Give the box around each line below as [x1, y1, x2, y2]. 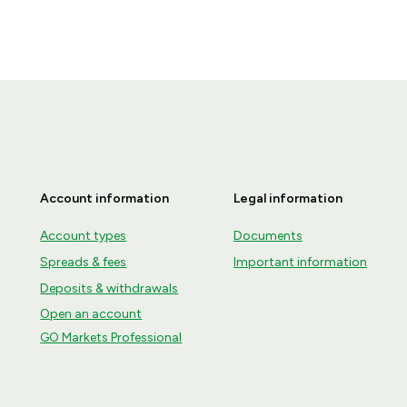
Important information [233, 253, 367, 270]
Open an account [40, 305, 143, 322]
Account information [40, 190, 170, 206]
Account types [40, 227, 127, 243]
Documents [233, 227, 303, 243]
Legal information [233, 190, 342, 206]
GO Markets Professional [40, 329, 183, 345]
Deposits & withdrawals [40, 280, 179, 296]
